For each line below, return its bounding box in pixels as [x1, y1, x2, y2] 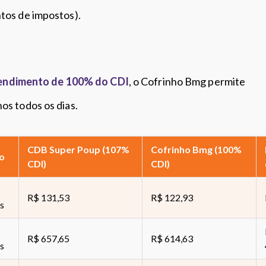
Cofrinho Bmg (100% [151, 144, 242, 155]
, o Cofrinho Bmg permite [128, 75, 246, 88]
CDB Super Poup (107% [27, 144, 129, 155]
